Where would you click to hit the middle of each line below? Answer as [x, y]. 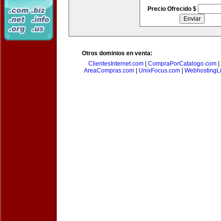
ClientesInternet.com [116, 64]
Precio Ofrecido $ [172, 9]
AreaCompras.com [109, 71]
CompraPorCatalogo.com [182, 64]
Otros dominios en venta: [117, 53]
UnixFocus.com [159, 71]
